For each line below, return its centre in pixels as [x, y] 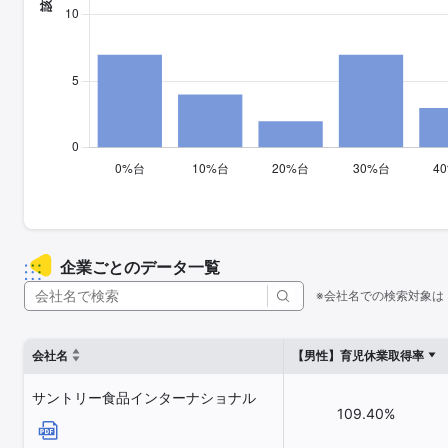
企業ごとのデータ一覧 [140, 267]
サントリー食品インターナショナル [144, 397]
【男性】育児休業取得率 [358, 355]
